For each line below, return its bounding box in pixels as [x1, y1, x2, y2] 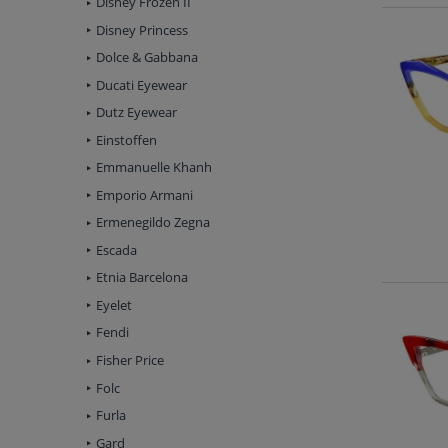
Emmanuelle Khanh [96, 158, 212, 177]
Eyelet [96, 295, 132, 314]
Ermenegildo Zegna [96, 213, 210, 232]
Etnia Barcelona [96, 268, 188, 287]
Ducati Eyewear [96, 75, 187, 94]
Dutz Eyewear [96, 103, 177, 122]
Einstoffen [96, 130, 157, 149]
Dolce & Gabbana [96, 48, 198, 67]
